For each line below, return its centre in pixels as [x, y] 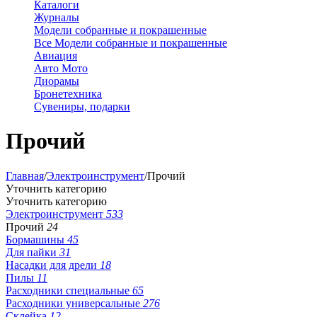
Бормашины [36, 239]
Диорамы [57, 81]
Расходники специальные [69, 290]
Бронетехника [68, 94]
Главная [25, 175]
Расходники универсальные [74, 303]
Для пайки [33, 252]
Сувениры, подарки [82, 106]
